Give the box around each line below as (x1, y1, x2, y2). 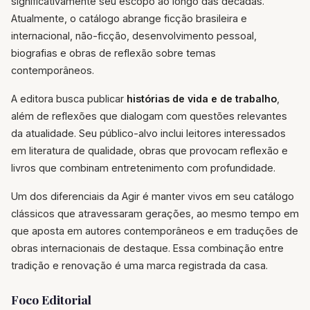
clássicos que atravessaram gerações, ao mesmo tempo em (11, 208, 299, 220)
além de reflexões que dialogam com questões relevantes (11, 110, 287, 122)
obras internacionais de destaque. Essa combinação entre (11, 242, 284, 255)
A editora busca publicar (11, 93, 127, 105)
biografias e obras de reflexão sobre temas (11, 47, 216, 60)
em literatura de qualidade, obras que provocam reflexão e (11, 145, 288, 157)
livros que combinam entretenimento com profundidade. (11, 162, 275, 174)
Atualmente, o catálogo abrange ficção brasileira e (11, 12, 247, 25)
